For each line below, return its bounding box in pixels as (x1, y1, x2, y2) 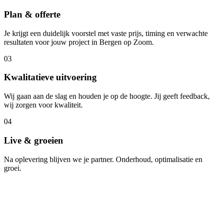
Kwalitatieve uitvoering (4, 72, 97, 83)
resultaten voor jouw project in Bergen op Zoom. (4, 37, 154, 46)
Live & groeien (4, 135, 63, 145)
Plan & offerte (4, 9, 60, 20)
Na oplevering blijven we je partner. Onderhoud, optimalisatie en (4, 155, 202, 163)
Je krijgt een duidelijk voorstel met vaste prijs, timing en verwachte (4, 29, 208, 37)
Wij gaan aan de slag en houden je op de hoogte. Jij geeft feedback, (4, 92, 210, 101)
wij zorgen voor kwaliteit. (4, 101, 83, 109)
